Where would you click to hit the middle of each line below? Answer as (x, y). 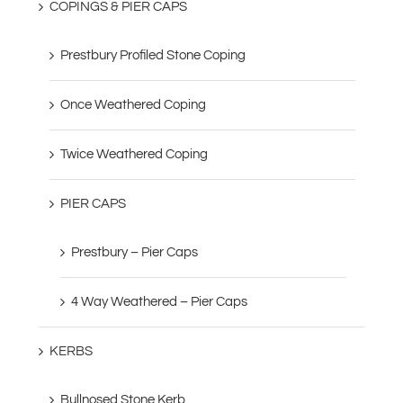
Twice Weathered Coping (134, 154)
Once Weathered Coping (134, 104)
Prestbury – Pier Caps (135, 252)
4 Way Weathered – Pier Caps (160, 301)
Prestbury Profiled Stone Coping (153, 55)
